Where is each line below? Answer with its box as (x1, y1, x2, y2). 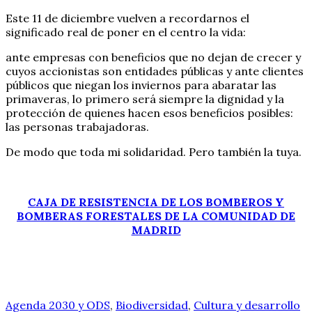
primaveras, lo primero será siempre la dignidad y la (6, 92, 284, 107)
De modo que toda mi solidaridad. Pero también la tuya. (6, 145, 302, 159)
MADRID (131, 223, 181, 237)
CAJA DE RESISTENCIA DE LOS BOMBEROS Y (28, 195, 284, 210)
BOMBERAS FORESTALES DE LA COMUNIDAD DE (17, 209, 295, 224)
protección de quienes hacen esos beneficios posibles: (6, 106, 293, 120)
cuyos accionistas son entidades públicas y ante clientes (6, 64, 304, 79)
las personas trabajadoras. (6, 120, 149, 134)
